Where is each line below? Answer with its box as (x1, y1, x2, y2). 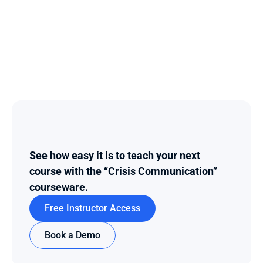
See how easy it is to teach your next (29, 149, 200, 161)
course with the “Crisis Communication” (29, 165, 217, 177)
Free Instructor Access (45, 203, 140, 214)
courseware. (29, 181, 88, 193)
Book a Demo (45, 230, 100, 241)
